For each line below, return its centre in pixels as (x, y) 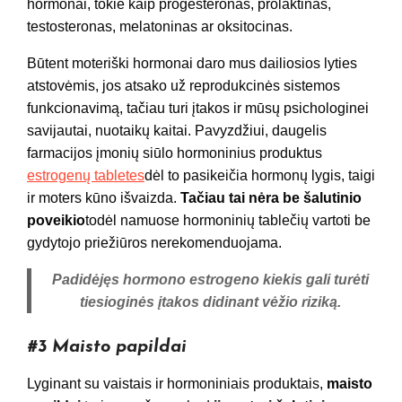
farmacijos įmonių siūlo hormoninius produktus (175, 153)
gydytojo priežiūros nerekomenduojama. (154, 243)
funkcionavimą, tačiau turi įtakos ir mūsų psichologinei (198, 109)
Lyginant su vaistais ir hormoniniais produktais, (177, 384)
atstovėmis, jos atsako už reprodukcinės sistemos (184, 86)
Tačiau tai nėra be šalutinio (271, 198)
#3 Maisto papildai (107, 348)
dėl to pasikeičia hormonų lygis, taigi (260, 176)
